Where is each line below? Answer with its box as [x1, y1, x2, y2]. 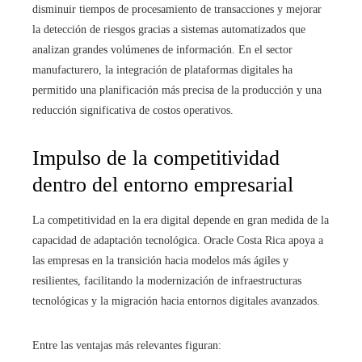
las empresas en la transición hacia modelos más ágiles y [32, 255, 288, 267]
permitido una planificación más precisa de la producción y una [32, 84, 322, 96]
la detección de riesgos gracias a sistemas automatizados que [32, 23, 305, 36]
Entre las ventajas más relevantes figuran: [32, 339, 221, 351]
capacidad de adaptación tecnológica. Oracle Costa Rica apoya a [32, 234, 323, 246]
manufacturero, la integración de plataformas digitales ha [32, 64, 293, 76]
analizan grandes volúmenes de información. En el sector [32, 44, 293, 56]
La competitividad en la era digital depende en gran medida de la [32, 214, 329, 226]
